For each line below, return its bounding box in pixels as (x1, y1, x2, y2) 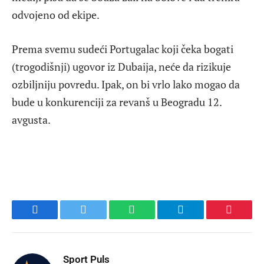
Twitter (82, 212, 114, 225)
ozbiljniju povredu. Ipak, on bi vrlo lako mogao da (12, 77, 240, 91)
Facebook (34, 212, 75, 225)
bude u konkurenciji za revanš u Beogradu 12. (12, 94, 222, 109)
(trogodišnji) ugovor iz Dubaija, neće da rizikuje (12, 59, 231, 74)
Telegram (179, 212, 220, 225)
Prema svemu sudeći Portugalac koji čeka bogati (12, 41, 233, 56)
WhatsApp (131, 212, 177, 225)
